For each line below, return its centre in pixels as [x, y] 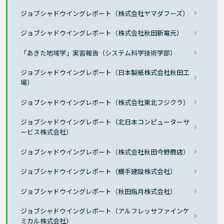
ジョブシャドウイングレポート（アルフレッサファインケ [105, 211]
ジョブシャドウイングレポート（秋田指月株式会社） [99, 191]
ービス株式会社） [47, 132]
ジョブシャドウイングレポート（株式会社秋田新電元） [102, 33]
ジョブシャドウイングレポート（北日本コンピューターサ [105, 122]
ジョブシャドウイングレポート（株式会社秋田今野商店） [105, 151]
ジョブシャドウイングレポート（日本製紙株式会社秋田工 [105, 72]
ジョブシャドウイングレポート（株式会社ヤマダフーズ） [105, 13]
